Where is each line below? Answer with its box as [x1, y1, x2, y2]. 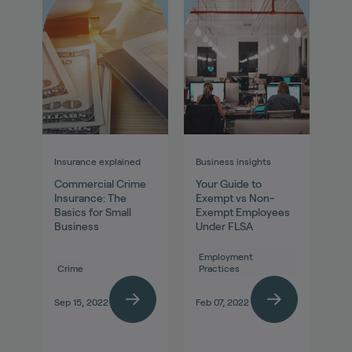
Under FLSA [196, 220, 253, 233]
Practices [199, 263, 240, 274]
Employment [199, 251, 253, 262]
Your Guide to [196, 178, 262, 191]
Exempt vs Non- [196, 192, 275, 205]
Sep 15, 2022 [53, 297, 108, 308]
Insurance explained [53, 156, 141, 167]
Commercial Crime [53, 178, 146, 191]
